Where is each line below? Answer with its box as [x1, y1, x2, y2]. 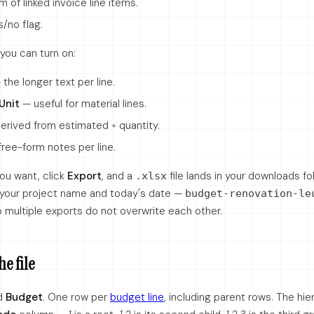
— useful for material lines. [20, 97, 146, 111]
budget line [110, 290, 164, 304]
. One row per [43, 290, 110, 304]
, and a [102, 169, 135, 183]
